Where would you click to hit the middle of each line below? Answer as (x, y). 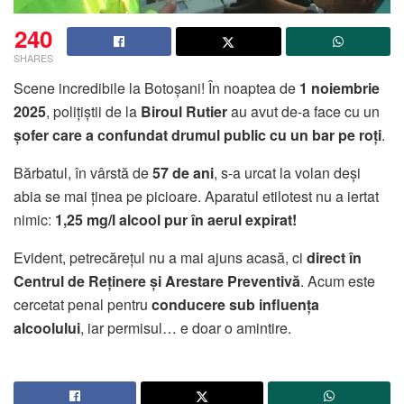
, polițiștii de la (93, 111)
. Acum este (338, 280)
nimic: (34, 219)
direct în (334, 257)
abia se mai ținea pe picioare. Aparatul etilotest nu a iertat (196, 196)
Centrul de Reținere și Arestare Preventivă (157, 280)
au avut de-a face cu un (303, 111)
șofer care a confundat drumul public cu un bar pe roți (197, 134)
